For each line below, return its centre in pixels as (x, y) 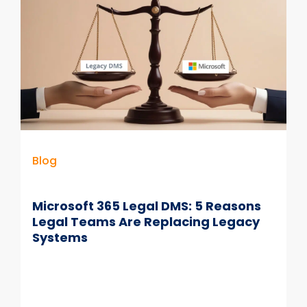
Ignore (101, 54)
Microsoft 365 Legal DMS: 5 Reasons (146, 206)
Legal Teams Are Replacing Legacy (146, 221)
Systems (60, 237)
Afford (101, 24)
